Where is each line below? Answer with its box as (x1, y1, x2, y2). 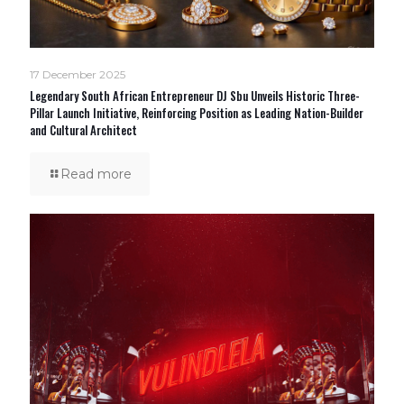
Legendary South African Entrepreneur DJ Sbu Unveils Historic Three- (30, 87, 360, 106)
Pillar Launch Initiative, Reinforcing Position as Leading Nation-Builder (30, 104, 363, 123)
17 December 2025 (30, 68, 125, 82)
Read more (60, 166, 132, 183)
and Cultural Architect (30, 121, 137, 140)
